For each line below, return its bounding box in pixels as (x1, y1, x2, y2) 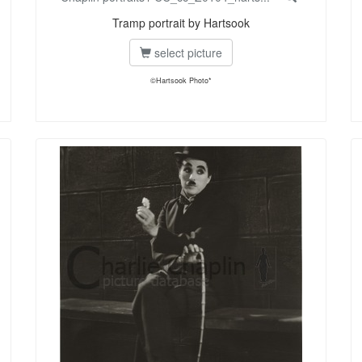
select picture (151, 44, 222, 61)
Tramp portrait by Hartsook (112, 15, 250, 32)
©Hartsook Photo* (150, 75, 212, 86)
